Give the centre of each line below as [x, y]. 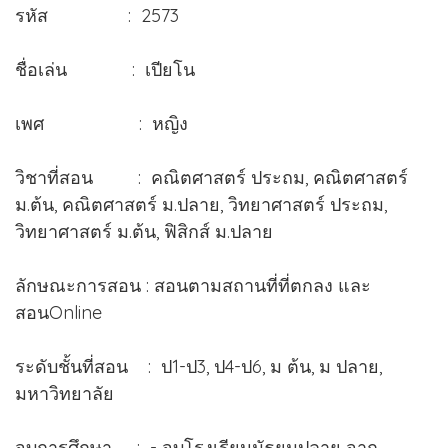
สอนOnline [58, 312]
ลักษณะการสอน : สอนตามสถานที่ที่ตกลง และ [193, 285]
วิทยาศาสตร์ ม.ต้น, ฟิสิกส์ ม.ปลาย [144, 231]
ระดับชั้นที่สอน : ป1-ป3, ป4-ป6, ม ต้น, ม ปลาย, [198, 366]
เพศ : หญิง [101, 123]
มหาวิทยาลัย [64, 393]
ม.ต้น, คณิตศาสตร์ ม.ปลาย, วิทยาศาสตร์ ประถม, [201, 204]
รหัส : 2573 [139, 15]
